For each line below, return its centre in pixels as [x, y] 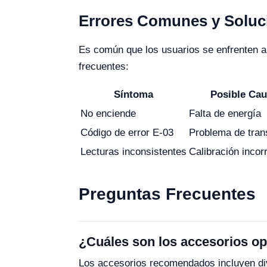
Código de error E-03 [127, 133]
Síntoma [133, 94]
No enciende [108, 114]
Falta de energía [225, 114]
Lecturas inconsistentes [133, 152]
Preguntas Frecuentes [167, 194]
